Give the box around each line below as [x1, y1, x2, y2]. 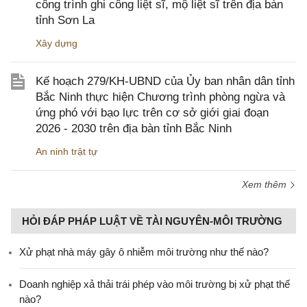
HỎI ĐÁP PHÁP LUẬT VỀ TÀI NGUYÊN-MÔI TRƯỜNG [22, 215, 282, 227]
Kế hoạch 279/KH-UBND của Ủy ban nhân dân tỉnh [36, 75, 295, 88]
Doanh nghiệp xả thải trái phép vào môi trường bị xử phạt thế [19, 278, 290, 290]
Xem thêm [242, 179, 289, 190]
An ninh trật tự [36, 146, 97, 157]
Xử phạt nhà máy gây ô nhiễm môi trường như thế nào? [19, 246, 269, 258]
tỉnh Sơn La [36, 14, 95, 27]
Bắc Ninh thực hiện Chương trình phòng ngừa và [36, 90, 285, 103]
